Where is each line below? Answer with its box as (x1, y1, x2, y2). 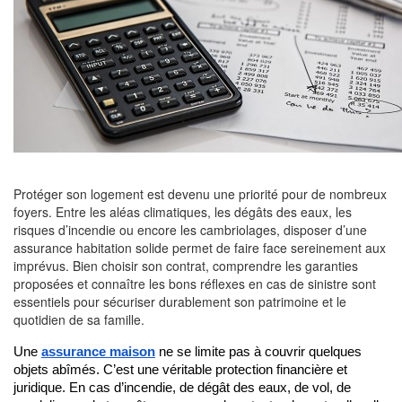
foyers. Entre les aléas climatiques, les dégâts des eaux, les (13, 203, 352, 221)
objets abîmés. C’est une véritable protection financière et (13, 363, 347, 377)
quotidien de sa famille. (13, 310, 144, 328)
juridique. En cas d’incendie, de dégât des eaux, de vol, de (13, 380, 351, 395)
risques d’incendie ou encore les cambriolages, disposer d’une (13, 221, 367, 239)
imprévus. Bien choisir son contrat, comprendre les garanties (13, 257, 358, 275)
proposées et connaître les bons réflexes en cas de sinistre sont (13, 275, 376, 293)
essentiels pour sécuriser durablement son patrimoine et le (13, 293, 346, 310)
